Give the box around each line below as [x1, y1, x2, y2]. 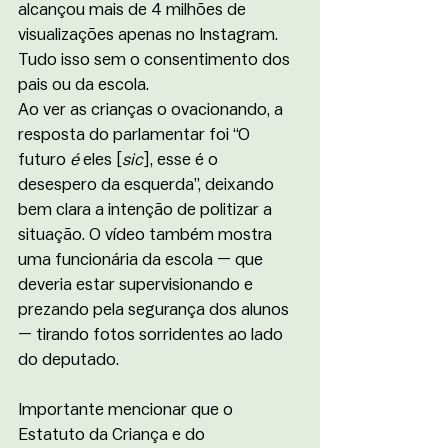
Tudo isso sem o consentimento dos [18, 50, 294, 68]
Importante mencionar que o [18, 400, 237, 418]
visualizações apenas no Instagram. [18, 25, 282, 43]
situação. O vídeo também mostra [18, 225, 276, 243]
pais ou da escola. [18, 75, 149, 93]
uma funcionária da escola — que [18, 250, 267, 268]
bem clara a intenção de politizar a [18, 200, 276, 218]
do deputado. [18, 350, 119, 368]
